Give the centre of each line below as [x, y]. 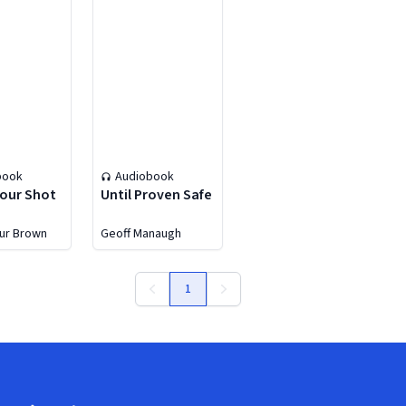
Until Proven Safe [156, 195]
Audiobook [144, 177]
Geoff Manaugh [140, 234]
